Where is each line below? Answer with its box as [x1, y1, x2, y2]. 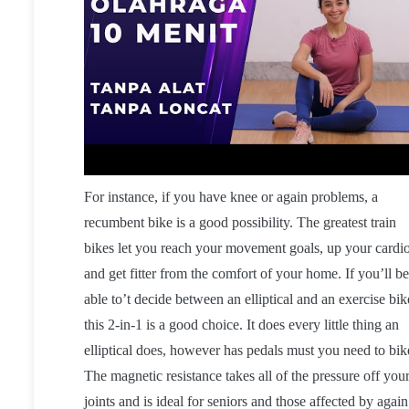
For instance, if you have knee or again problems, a [84, 189, 378, 205]
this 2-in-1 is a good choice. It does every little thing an [84, 317, 399, 333]
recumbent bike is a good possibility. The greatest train [84, 215, 396, 231]
